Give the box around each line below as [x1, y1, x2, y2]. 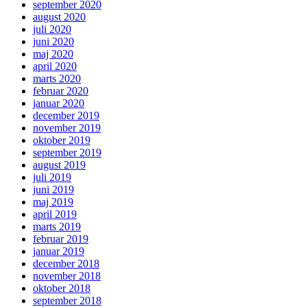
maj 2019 [33, 196, 73, 208]
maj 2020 [33, 48, 73, 60]
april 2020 [33, 60, 77, 73]
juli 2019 [33, 171, 71, 184]
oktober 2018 [33, 282, 90, 295]
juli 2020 [33, 23, 71, 36]
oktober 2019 [33, 134, 90, 147]
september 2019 [33, 147, 101, 159]
